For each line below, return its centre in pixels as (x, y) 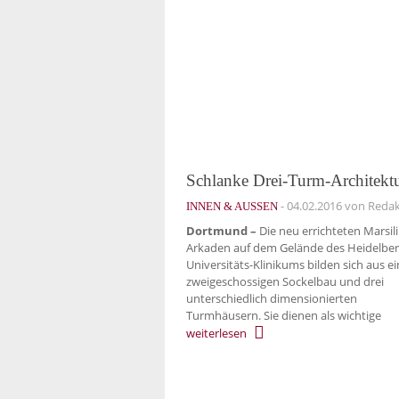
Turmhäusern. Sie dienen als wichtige (284, 316)
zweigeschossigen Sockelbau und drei (285, 282)
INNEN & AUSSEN (228, 206)
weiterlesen (216, 333)
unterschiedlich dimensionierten (272, 299)
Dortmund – (221, 231)
